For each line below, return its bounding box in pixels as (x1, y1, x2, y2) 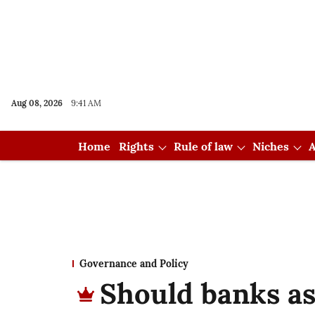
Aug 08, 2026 (11, 98, 63, 108)
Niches (252, 139, 289, 153)
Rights (118, 139, 154, 153)
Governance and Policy (79, 257, 188, 270)
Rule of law (173, 139, 233, 153)
